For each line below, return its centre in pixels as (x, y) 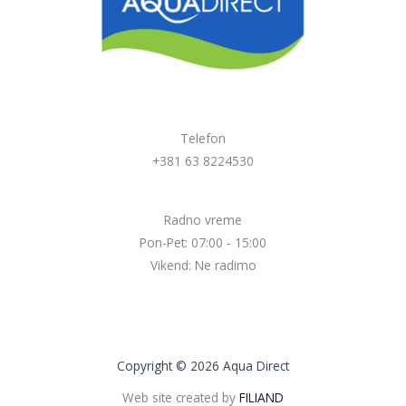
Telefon (203, 138)
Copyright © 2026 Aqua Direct (203, 365)
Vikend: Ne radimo (203, 265)
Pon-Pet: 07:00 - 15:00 (203, 242)
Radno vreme (203, 219)
